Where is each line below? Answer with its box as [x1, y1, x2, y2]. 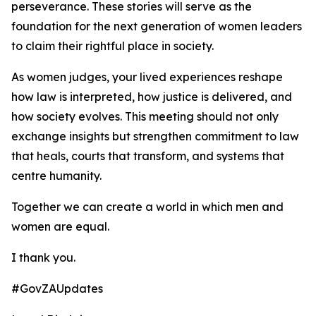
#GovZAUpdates [11, 281, 103, 296]
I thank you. [11, 250, 75, 265]
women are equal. [11, 219, 109, 233]
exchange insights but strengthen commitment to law [11, 129, 299, 143]
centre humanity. [11, 169, 102, 183]
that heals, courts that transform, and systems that [11, 149, 284, 163]
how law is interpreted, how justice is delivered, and [11, 90, 292, 104]
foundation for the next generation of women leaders [11, 19, 302, 33]
